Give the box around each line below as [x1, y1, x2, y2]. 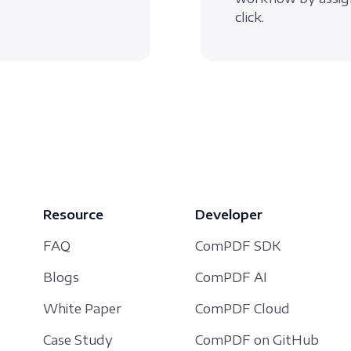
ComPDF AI [195, 270, 267, 286]
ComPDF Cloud [195, 301, 290, 317]
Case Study [43, 332, 113, 349]
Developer [195, 207, 262, 223]
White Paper [43, 301, 121, 317]
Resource [43, 207, 103, 223]
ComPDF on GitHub [195, 332, 319, 349]
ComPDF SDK [195, 238, 280, 255]
